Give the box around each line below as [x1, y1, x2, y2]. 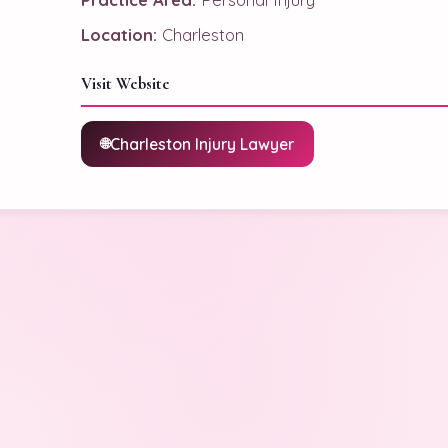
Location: [81, 24, 157, 45]
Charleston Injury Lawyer [110, 134, 294, 154]
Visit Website [81, 73, 170, 94]
